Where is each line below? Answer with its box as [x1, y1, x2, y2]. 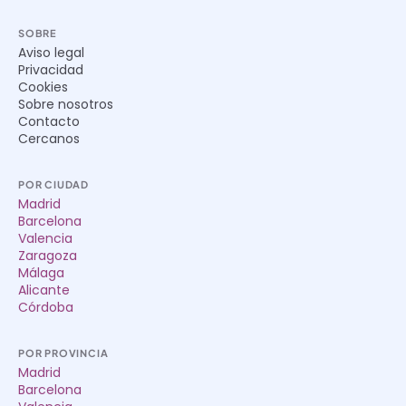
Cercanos [18, 130, 80, 148]
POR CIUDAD [18, 179, 89, 190]
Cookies [18, 78, 68, 96]
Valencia [18, 229, 72, 247]
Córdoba [18, 298, 73, 316]
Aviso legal [18, 43, 84, 62]
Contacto [18, 112, 80, 130]
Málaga [18, 264, 64, 282]
